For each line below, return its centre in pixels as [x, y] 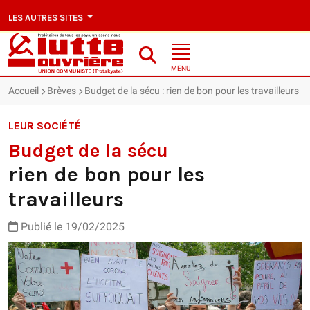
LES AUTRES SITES [47, 17]
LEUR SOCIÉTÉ [45, 126]
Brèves [62, 91]
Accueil [24, 91]
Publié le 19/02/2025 [71, 227]
